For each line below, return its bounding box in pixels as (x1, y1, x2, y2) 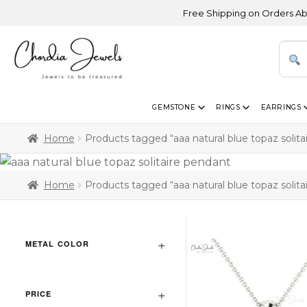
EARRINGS (260, 102, 302, 112)
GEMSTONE (152, 102, 196, 112)
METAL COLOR (25, 238, 90, 249)
